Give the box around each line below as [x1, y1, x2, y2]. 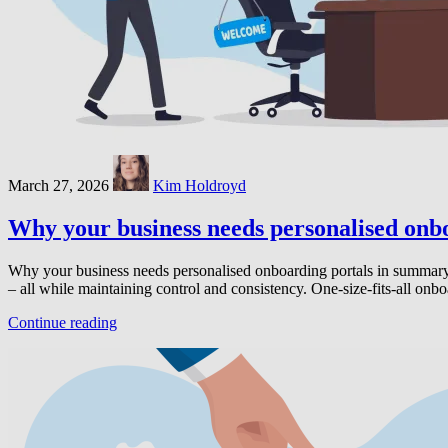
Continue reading [8, 313, 117, 331]
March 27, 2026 [8, 177, 109, 195]
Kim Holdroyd [153, 177, 246, 195]
